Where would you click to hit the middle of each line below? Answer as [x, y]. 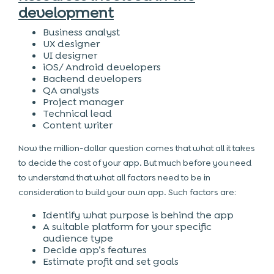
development [66, 13]
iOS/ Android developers [102, 67]
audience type [78, 238]
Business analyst [81, 32]
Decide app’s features [95, 250]
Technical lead [77, 113]
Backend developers [92, 79]
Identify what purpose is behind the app [138, 215]
